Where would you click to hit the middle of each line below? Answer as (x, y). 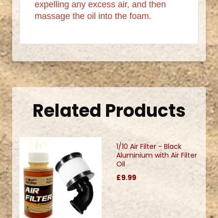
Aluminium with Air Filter (157, 155)
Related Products (109, 110)
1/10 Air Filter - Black (149, 146)
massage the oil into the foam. (93, 16)
